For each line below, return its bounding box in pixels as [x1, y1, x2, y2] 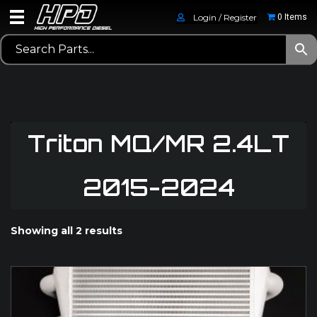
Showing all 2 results [11, 224, 122, 237]
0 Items [277, 12, 307, 23]
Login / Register [193, 11, 257, 23]
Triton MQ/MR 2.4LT [28, 129, 289, 158]
